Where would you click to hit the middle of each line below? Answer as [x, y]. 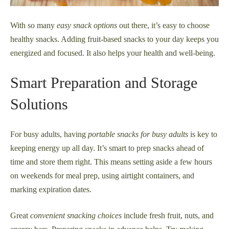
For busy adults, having [49, 134]
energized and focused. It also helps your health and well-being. [113, 53]
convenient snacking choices [76, 216]
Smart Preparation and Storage [104, 83]
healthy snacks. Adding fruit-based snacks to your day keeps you [114, 39]
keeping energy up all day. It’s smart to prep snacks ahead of [107, 148]
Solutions [39, 104]
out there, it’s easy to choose [163, 26]
